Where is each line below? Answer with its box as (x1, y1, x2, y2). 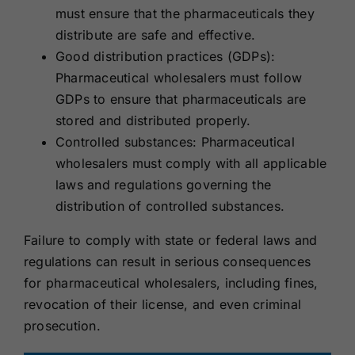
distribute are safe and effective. (55, 26, 256, 43)
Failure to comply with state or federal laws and (23, 231, 318, 248)
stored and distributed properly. (55, 112, 251, 128)
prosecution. (23, 317, 101, 334)
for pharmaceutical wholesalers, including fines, (23, 274, 319, 291)
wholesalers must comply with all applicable (55, 155, 327, 171)
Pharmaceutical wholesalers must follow (55, 69, 303, 86)
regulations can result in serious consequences (23, 253, 311, 269)
